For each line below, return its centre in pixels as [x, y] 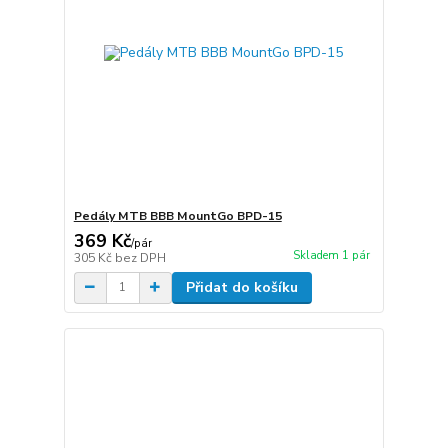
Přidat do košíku [241, 287]
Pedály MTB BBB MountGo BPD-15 [177, 215]
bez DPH [140, 257]
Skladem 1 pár [331, 255]
